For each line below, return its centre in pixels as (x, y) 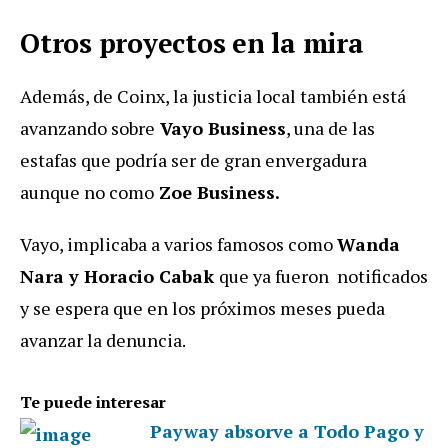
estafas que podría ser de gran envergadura (193, 160)
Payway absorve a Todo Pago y (287, 431)
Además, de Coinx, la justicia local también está (213, 96)
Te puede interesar (93, 402)
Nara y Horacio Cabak (119, 276)
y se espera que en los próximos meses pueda (202, 308)
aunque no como (87, 192)
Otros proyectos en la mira (192, 43)
